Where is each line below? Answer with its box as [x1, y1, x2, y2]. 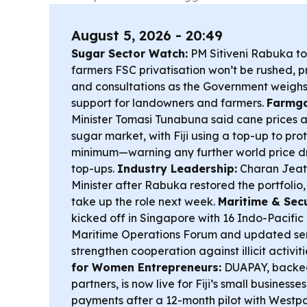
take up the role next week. [71, 195, 218, 208]
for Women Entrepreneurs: [71, 260, 221, 274]
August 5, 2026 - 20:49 [71, 27, 223, 44]
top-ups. [71, 162, 117, 175]
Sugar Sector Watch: [71, 47, 188, 60]
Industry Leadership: [117, 162, 237, 175]
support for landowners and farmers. [71, 96, 267, 110]
